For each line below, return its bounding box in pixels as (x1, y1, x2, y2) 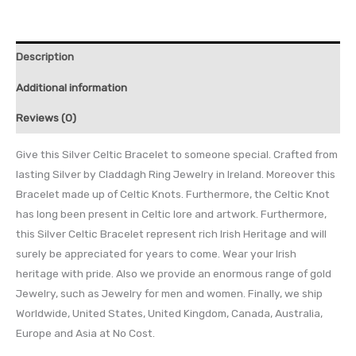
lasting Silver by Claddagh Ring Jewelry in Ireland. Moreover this (16, 167, 335, 180)
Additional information (16, 80, 127, 94)
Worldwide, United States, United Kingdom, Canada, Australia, (16, 306, 323, 319)
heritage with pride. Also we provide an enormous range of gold (16, 266, 331, 280)
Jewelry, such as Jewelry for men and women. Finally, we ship (16, 286, 323, 300)
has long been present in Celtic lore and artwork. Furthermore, (16, 207, 327, 220)
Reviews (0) (16, 111, 76, 125)
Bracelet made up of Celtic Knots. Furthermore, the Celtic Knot (16, 187, 330, 200)
